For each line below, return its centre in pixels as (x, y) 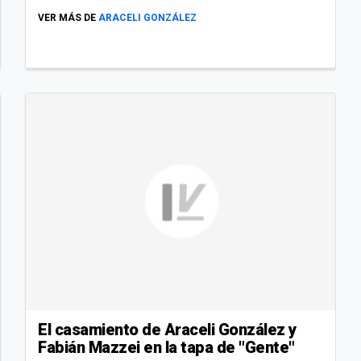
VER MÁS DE (67, 18)
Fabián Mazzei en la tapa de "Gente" (166, 348)
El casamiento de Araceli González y (167, 330)
